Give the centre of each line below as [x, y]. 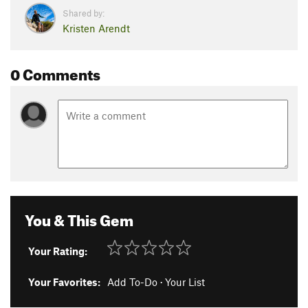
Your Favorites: [64, 282]
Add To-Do [132, 282]
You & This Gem [79, 217]
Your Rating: [58, 251]
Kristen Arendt [96, 28]
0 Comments [55, 72]
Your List [185, 282]
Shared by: [84, 13]
